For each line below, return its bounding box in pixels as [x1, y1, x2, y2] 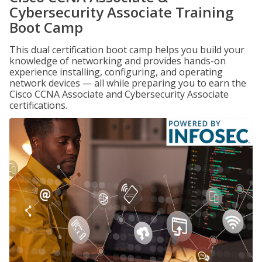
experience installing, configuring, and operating [9, 65, 223, 78]
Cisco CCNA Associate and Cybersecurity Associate [9, 88, 229, 101]
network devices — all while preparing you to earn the [9, 77, 246, 89]
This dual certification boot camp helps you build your [9, 43, 244, 56]
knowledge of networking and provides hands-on [9, 54, 226, 67]
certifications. [9, 99, 67, 112]
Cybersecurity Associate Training [9, 2, 233, 22]
